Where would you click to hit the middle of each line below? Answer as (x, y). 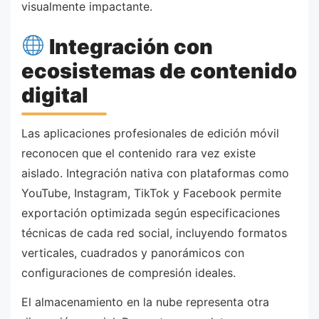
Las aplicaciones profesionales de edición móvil (150, 133)
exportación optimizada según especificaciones (151, 213)
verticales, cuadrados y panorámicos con (133, 252)
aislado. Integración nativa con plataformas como (155, 173)
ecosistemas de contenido (159, 70)
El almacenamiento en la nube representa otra (145, 302)
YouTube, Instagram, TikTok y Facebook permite (151, 193)
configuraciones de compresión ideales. (129, 272)
